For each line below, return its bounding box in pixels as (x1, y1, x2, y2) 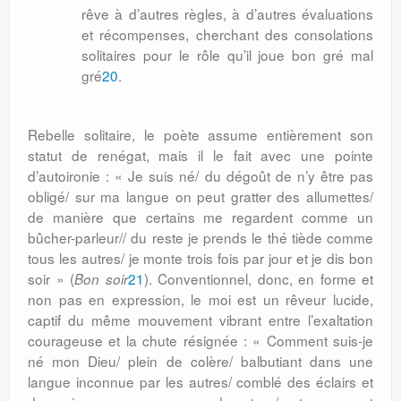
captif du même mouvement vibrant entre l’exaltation (28, 310, 373, 329)
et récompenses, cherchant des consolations (81, 24, 373, 44)
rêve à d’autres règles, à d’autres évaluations (81, 4, 373, 23)
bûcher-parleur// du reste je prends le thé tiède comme (28, 227, 373, 247)
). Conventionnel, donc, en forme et (143, 269, 373, 288)
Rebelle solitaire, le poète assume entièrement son (28, 124, 373, 144)
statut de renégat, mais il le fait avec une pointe (28, 145, 373, 165)
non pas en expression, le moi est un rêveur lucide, (28, 289, 373, 309)
